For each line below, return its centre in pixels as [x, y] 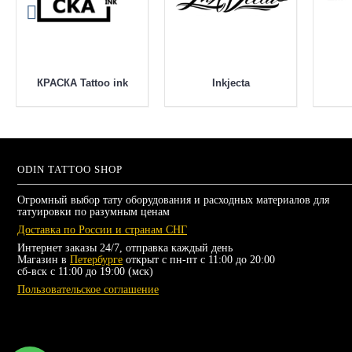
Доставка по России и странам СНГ [102, 230]
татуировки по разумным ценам [93, 212]
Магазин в [44, 260]
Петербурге [96, 260]
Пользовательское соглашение [88, 290]
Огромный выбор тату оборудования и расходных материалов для [173, 200]
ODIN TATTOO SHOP [70, 170]
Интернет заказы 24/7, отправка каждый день [125, 248]
